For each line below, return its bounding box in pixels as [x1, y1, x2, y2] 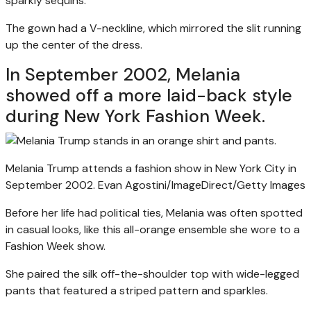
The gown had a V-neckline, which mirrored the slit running [6, 20, 301, 35]
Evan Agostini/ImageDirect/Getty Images [98, 177, 305, 192]
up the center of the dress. [6, 37, 142, 52]
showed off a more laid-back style [6, 83, 292, 107]
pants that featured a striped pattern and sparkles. [6, 283, 268, 298]
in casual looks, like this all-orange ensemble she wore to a [6, 221, 300, 237]
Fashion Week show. [6, 238, 106, 253]
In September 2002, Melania [6, 62, 240, 86]
